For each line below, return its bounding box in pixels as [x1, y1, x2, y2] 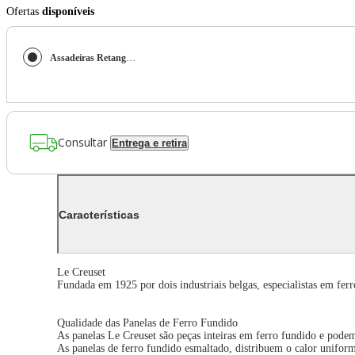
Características [59, 208, 139, 221]
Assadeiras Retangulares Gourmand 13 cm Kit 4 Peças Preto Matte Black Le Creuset [126, 52, 136, 64]
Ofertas [6, 6, 42, 18]
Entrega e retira [112, 136, 187, 149]
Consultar [58, 134, 107, 150]
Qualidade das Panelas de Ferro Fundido [57, 317, 238, 330]
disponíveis [42, 6, 94, 18]
